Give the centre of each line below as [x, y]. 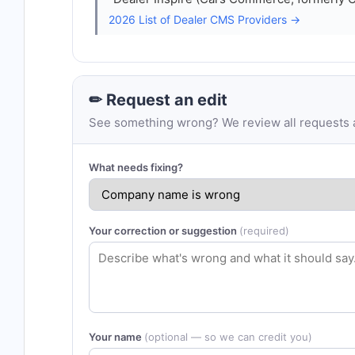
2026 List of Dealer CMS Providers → [204, 19]
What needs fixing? [136, 167]
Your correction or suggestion [164, 231]
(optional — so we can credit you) [228, 337]
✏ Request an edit [158, 100]
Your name [116, 337]
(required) [264, 231]
